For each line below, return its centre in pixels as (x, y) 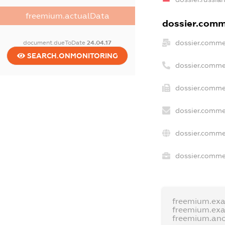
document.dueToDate (55, 42)
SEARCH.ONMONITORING (71, 55)
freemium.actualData (67, 16)
